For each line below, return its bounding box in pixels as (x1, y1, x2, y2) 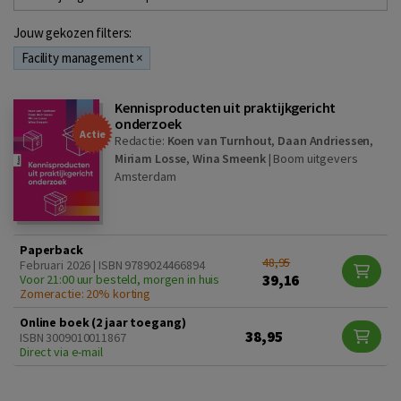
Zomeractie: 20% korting (20, 285, 151, 302)
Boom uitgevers (273, 150, 358, 167)
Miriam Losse (114, 150, 187, 167)
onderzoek (114, 115, 182, 133)
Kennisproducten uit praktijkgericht (114, 98, 337, 117)
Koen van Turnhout (166, 132, 272, 149)
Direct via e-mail (20, 343, 103, 360)
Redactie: (114, 132, 167, 149)
